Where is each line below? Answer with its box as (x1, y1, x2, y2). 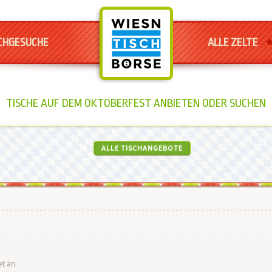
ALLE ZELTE (207, 36, 258, 49)
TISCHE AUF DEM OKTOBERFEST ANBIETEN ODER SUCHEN (6, 97, 266, 110)
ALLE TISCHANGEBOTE (101, 143, 183, 152)
